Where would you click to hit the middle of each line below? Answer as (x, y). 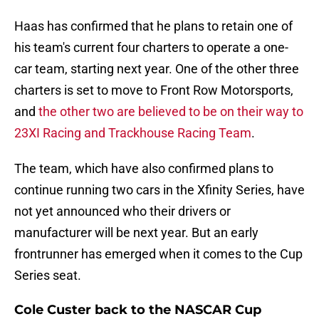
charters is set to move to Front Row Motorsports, (154, 90)
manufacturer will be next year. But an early (136, 233)
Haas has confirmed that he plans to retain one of (153, 26)
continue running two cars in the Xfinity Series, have (159, 190)
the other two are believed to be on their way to (171, 112)
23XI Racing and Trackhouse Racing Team (133, 133)
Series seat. (48, 276)
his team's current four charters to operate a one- (151, 48)
